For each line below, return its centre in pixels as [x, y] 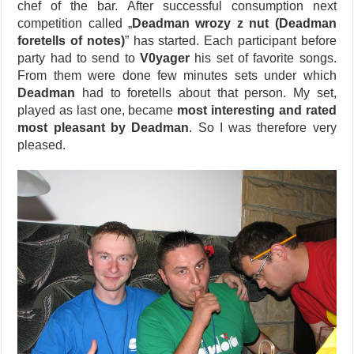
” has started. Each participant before [230, 40]
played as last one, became [98, 110]
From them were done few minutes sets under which [177, 75]
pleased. [42, 145]
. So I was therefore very [263, 127]
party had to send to [79, 58]
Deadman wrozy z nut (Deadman [234, 23]
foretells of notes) [71, 40]
